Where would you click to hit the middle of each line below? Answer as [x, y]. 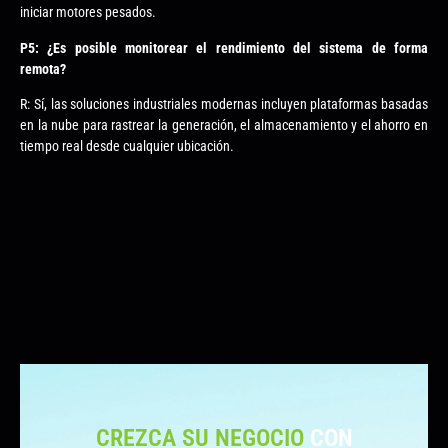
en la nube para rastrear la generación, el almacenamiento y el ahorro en [224, 125]
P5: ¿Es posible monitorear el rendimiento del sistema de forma [224, 47]
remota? [43, 68]
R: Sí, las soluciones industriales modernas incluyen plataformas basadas [224, 104]
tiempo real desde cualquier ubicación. [127, 146]
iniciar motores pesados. [88, 12]
